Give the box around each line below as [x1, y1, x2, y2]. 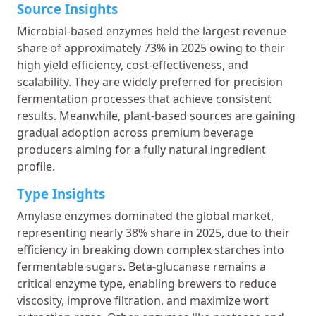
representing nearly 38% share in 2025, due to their [17, 224, 290, 241]
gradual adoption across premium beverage [17, 124, 253, 140]
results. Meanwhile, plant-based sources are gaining [17, 107, 296, 123]
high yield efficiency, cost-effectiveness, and [17, 56, 248, 73]
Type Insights [17, 184, 105, 202]
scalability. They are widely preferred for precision [17, 73, 283, 90]
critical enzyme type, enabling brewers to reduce [17, 275, 276, 291]
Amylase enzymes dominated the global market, [17, 207, 274, 224]
